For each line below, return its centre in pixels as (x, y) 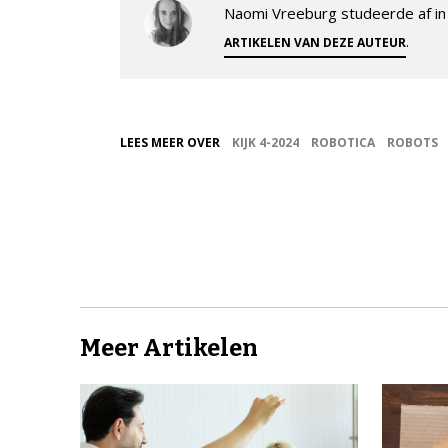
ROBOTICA (343, 142)
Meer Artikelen (169, 347)
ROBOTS (412, 142)
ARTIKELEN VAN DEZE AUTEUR (315, 42)
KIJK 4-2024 (265, 142)
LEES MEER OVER (170, 142)
